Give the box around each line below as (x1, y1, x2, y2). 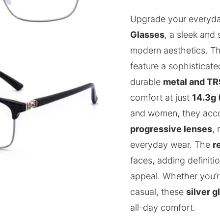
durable (130, 77, 164, 87)
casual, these (130, 187, 187, 197)
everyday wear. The (130, 139, 213, 150)
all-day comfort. (130, 202, 196, 213)
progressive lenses (130, 124, 213, 134)
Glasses (130, 29, 165, 40)
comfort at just (130, 92, 192, 103)
